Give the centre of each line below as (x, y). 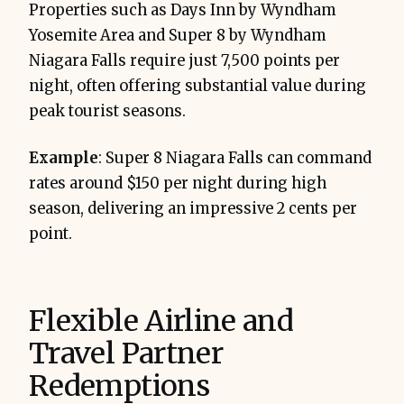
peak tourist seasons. (107, 112)
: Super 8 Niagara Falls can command (235, 159)
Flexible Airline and (161, 321)
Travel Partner (126, 354)
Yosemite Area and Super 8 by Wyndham (178, 36)
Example (64, 159)
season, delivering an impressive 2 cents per (193, 209)
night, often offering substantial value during (197, 87)
